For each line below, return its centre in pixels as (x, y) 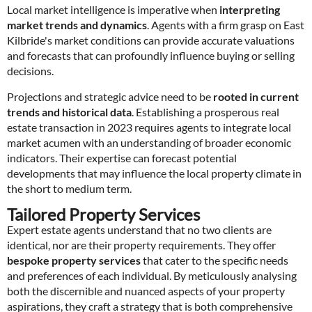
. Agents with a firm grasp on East (226, 25)
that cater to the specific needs (214, 260)
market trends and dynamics (77, 25)
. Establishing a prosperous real (205, 112)
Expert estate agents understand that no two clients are (139, 229)
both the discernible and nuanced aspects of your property (146, 291)
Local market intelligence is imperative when (113, 9)
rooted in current (256, 96)
